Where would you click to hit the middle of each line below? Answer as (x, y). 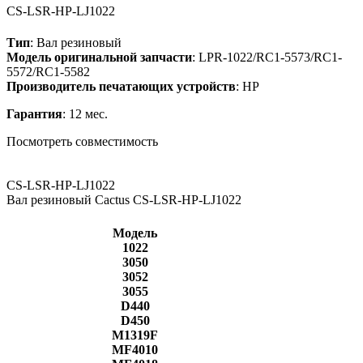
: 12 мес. (85, 113)
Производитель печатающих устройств (121, 86)
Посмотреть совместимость (84, 141)
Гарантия (34, 113)
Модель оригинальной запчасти (99, 57)
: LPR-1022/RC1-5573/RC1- (267, 57)
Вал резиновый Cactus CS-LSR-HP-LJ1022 (124, 199)
